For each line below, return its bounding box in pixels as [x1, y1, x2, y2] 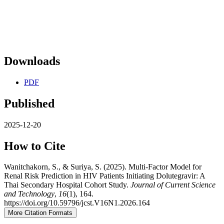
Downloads [4, 54, 60, 67]
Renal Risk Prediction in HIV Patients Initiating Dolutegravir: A [4, 171, 205, 180]
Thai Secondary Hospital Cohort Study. [4, 180, 130, 189]
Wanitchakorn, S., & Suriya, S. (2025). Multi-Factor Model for [4, 162, 201, 171]
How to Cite [4, 139, 65, 152]
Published [4, 96, 54, 110]
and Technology [4, 189, 54, 198]
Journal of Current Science [130, 180, 215, 189]
